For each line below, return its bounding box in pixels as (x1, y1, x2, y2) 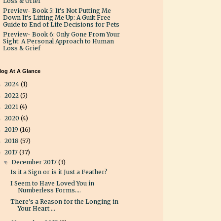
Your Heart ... (17, 205, 55, 213)
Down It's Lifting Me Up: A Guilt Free (3, 14, 110, 22)
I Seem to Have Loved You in (10, 180, 94, 187)
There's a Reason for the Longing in (10, 198, 118, 206)
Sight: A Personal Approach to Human (3, 37, 114, 45)
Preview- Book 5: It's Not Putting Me (3, 7, 111, 15)
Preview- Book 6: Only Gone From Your (3, 31, 120, 38)
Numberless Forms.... (17, 186, 81, 194)
